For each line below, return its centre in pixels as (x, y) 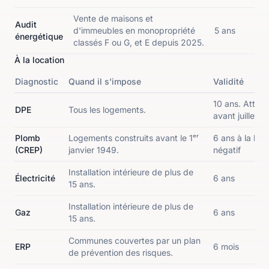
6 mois (226, 246)
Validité (228, 81)
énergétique (39, 36)
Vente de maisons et (113, 18)
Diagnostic (37, 81)
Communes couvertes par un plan (134, 240)
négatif (227, 150)
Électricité (35, 178)
